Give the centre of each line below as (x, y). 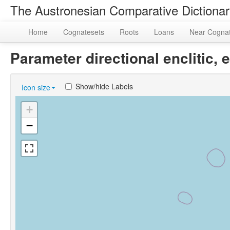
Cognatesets (84, 32)
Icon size (36, 87)
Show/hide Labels (104, 86)
